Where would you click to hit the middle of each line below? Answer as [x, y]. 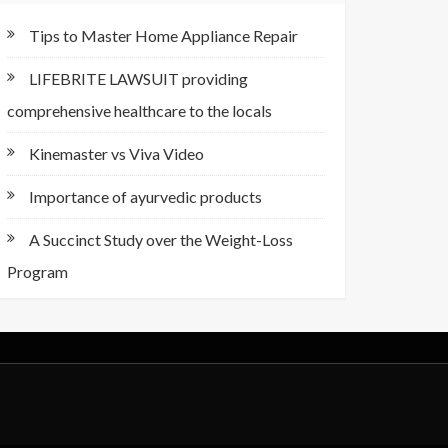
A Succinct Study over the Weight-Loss [161, 239]
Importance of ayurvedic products [145, 196]
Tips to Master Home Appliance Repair [163, 35]
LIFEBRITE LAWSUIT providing [138, 78]
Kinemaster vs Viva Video [116, 153]
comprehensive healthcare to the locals [139, 110]
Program [37, 271]
